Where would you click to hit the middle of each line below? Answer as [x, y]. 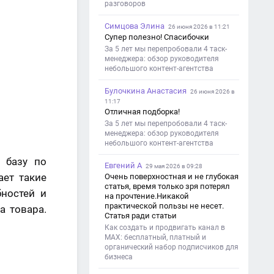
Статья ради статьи [141, 216]
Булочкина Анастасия [146, 91]
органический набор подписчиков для [172, 247]
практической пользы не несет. [164, 206]
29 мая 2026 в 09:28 [174, 166]
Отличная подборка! [142, 112]
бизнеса [119, 257]
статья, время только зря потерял [167, 186]
